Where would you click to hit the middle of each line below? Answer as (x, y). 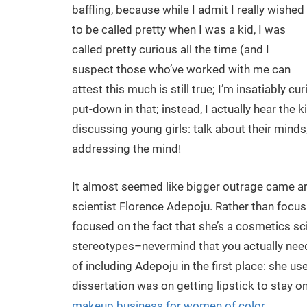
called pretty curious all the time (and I (170, 50)
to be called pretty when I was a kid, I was (179, 30)
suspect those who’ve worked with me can (181, 70)
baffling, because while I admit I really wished (188, 10)
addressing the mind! (126, 149)
